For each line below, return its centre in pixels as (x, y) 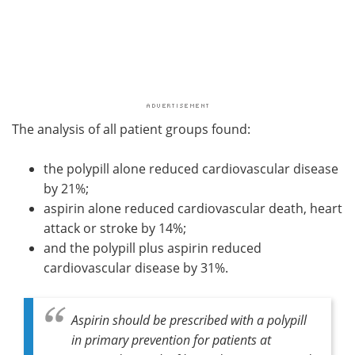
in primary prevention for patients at (171, 339)
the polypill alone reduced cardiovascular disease (191, 168)
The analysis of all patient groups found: (131, 129)
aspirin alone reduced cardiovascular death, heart (193, 208)
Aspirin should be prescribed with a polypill (189, 319)
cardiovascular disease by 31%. (136, 267)
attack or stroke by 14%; (115, 228)
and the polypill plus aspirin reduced (153, 248)
